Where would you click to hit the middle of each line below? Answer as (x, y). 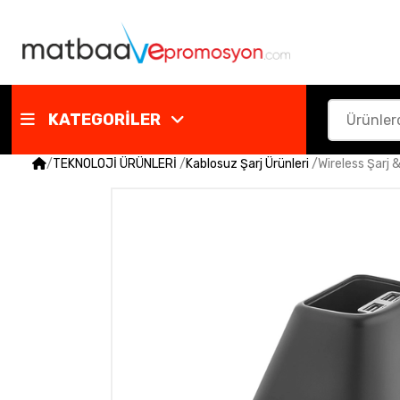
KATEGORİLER (104, 119)
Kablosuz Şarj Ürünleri (247, 164)
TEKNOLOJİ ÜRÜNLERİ (115, 164)
